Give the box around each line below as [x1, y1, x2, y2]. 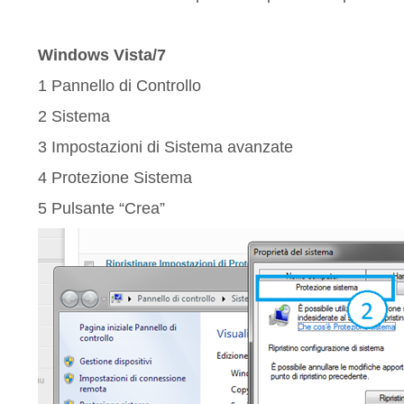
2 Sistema [38, 107, 110, 125]
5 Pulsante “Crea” [38, 199, 165, 217]
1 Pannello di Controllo [38, 77, 201, 95]
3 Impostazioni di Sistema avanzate [38, 138, 293, 156]
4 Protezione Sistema [38, 169, 192, 187]
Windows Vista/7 [38, 46, 166, 64]
